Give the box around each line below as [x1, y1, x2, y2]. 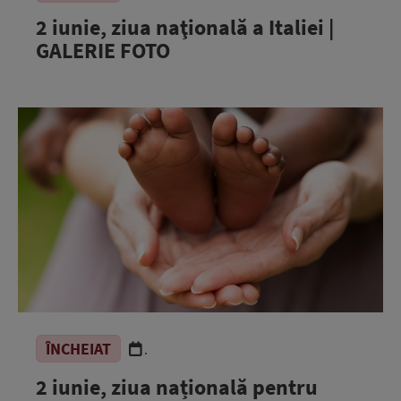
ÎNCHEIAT [46, 338, 111, 359]
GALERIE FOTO [36, 36, 170, 64]
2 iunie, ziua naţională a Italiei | [36, 13, 334, 41]
